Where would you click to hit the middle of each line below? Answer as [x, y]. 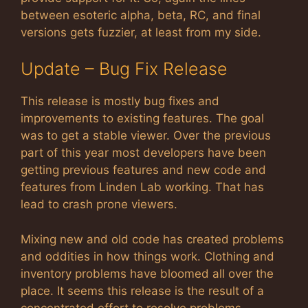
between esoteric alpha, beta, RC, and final [141, 15]
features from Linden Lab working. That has [142, 187]
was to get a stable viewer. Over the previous [146, 135]
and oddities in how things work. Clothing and [147, 256]
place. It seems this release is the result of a [142, 290]
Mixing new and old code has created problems [152, 239]
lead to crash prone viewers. [99, 204]
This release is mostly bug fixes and [120, 101]
